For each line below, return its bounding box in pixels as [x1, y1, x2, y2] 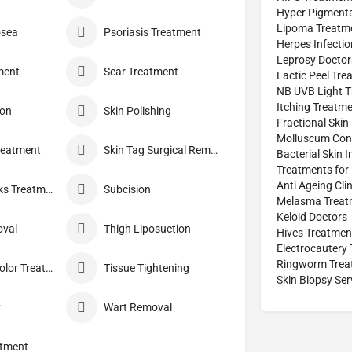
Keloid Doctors [276, 210, 347, 223]
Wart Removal [103, 301, 172, 314]
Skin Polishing [103, 104, 171, 118]
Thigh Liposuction [103, 222, 191, 236]
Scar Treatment [103, 65, 178, 79]
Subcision [103, 183, 151, 196]
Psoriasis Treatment [103, 26, 201, 39]
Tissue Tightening [103, 262, 189, 275]
